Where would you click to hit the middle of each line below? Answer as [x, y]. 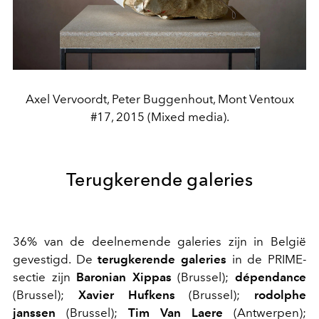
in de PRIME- [267, 260]
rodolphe [280, 295]
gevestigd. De [53, 260]
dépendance [271, 277]
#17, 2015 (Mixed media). [159, 117]
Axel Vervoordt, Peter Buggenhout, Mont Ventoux [159, 99]
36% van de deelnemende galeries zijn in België [159, 242]
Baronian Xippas [127, 277]
